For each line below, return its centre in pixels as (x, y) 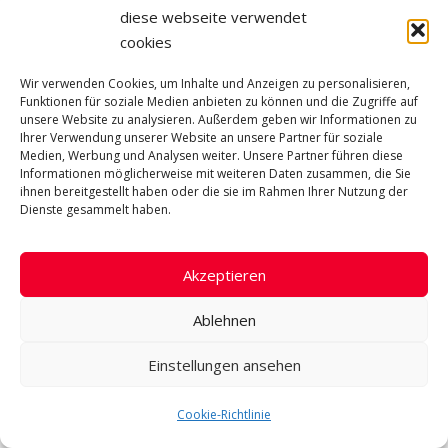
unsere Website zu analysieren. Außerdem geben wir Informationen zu (218, 119)
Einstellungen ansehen (224, 364)
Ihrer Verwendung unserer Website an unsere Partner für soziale (201, 137)
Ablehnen (224, 319)
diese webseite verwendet (213, 16)
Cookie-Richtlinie (224, 414)
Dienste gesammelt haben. (95, 209)
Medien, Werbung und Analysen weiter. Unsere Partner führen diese (211, 155)
